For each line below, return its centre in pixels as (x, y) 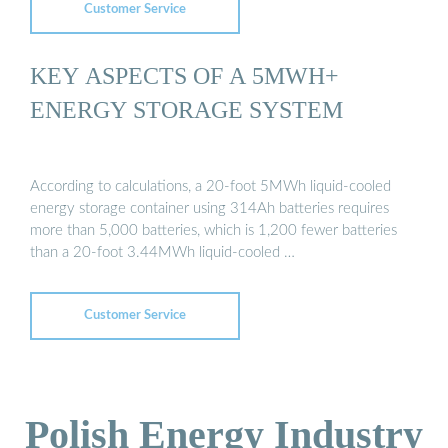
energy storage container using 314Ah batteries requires (209, 209)
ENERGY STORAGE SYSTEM (186, 109)
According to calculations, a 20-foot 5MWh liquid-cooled (210, 187)
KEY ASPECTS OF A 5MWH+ (184, 75)
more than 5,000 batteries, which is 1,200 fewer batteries (213, 231)
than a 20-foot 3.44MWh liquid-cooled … (162, 253)
